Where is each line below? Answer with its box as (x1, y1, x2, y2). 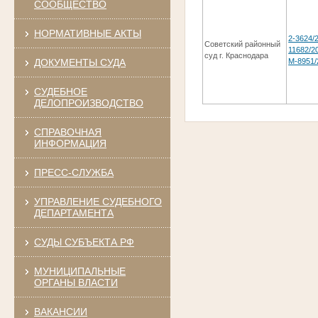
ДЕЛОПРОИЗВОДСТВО (33, 97, 143, 109)
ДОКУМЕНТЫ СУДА (33, 56, 126, 68)
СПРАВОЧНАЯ (33, 126, 102, 138)
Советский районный (204, 40, 281, 49)
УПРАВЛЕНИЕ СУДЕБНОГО (33, 195, 162, 207)
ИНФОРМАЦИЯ (33, 137, 106, 149)
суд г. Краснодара (204, 51, 269, 60)
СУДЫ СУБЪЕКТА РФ (33, 236, 134, 248)
